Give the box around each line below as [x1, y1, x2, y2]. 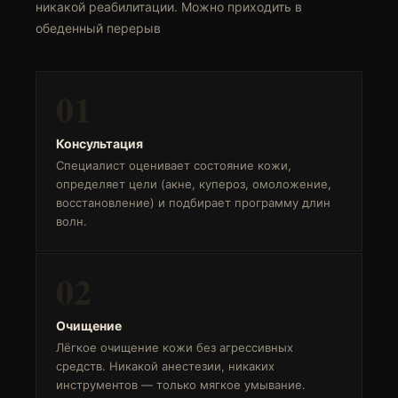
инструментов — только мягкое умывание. [56, 378, 306, 392]
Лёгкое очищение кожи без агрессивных [56, 340, 293, 354]
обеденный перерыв [36, 20, 161, 36]
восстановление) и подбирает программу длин [56, 195, 330, 210]
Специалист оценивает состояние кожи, [56, 158, 291, 172]
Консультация [56, 136, 143, 151]
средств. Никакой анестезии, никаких [56, 359, 275, 373]
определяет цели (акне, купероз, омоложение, [56, 177, 331, 191]
